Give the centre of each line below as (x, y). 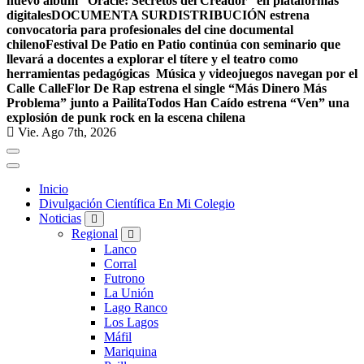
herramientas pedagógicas (81, 74)
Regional (95, 234)
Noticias (60, 219)
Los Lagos (131, 323)
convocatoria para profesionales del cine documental (150, 30)
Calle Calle (37, 89)
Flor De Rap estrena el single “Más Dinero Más (197, 89)
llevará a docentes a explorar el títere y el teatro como (152, 59)
